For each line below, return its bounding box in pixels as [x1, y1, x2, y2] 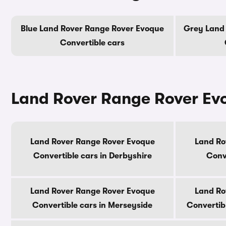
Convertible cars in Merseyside [32, 201, 152, 210]
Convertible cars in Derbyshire [33, 151, 152, 160]
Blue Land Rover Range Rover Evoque [21, 24, 164, 33]
